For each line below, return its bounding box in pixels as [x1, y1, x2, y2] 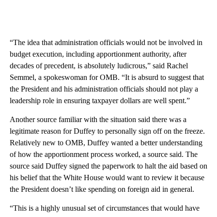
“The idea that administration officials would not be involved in [10, 38, 202, 46]
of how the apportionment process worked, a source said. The [10, 150, 198, 158]
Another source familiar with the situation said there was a [10, 115, 186, 124]
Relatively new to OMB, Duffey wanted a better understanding [10, 138, 202, 147]
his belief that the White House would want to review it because [10, 173, 204, 182]
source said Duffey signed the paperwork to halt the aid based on [10, 161, 207, 170]
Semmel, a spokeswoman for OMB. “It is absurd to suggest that [10, 73, 204, 81]
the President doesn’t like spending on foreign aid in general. [10, 185, 194, 193]
